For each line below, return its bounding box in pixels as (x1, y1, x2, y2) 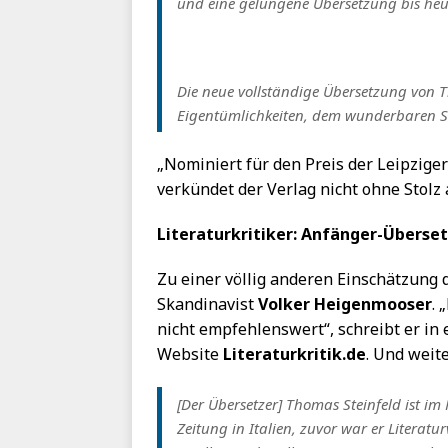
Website (157, 343, 223, 366)
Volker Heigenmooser (258, 293, 432, 316)
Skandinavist (157, 293, 258, 316)
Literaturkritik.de (223, 343, 366, 366)
